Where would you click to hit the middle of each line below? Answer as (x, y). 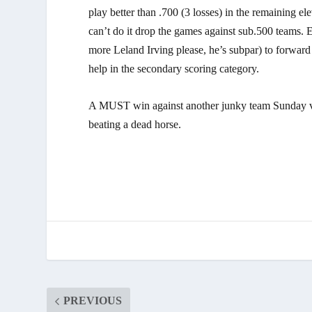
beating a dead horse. (135, 124)
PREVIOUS (93, 301)
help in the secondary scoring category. (174, 68)
